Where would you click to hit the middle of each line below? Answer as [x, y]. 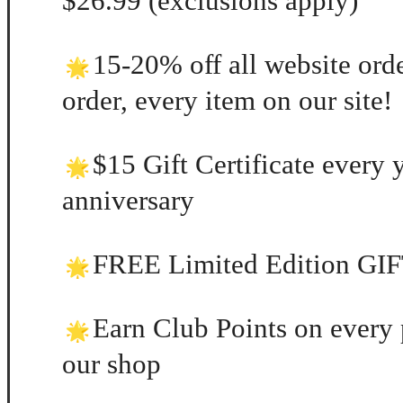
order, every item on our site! [227, 101]
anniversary [132, 201]
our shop [112, 364]
